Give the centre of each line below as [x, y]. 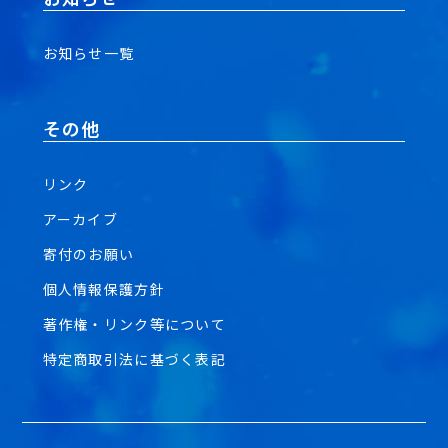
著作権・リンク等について [134, 324]
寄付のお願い [88, 254]
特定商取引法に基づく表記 [134, 359]
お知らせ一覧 [88, 53]
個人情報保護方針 [103, 289]
